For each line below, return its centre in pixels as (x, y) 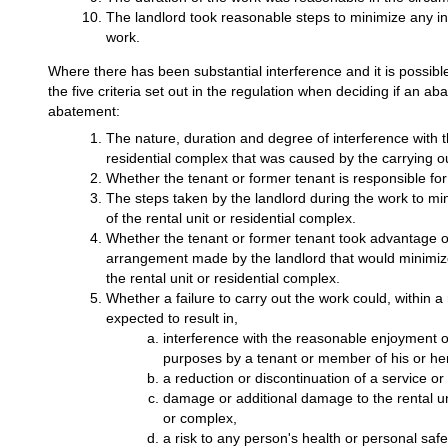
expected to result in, (171, 318)
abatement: (84, 111)
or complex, (200, 418)
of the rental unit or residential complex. (230, 218)
